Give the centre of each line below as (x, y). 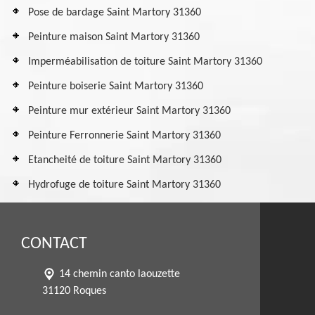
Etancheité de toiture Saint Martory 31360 (125, 160)
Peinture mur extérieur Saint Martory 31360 (129, 111)
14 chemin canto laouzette (120, 274)
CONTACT (54, 244)
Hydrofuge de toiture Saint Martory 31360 (124, 185)
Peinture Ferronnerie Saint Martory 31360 (124, 136)
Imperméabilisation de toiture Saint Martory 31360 (145, 62)
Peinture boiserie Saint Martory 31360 (116, 86)
